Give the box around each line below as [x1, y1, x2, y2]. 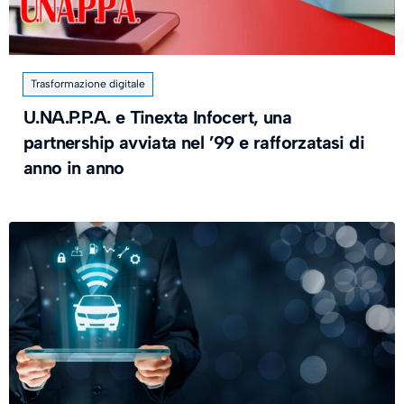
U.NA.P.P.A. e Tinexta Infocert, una [23, 106, 291, 128]
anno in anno [23, 157, 124, 179]
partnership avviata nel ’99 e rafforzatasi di [23, 132, 364, 153]
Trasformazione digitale [31, 78, 145, 90]
